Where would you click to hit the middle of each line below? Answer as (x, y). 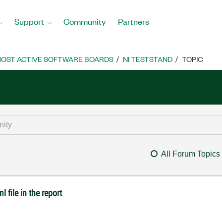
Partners (134, 21)
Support (29, 21)
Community (85, 21)
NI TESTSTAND (148, 59)
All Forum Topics (190, 154)
